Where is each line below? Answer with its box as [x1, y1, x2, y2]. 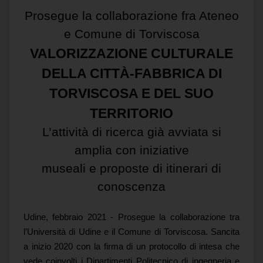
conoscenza [97, 180, 166, 194]
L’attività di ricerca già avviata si [42, 125, 221, 139]
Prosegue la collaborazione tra [117, 213, 240, 222]
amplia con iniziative [74, 143, 189, 157]
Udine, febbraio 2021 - [23, 213, 118, 222]
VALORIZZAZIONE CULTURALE [30, 46, 233, 61]
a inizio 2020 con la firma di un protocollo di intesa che [23, 242, 240, 251]
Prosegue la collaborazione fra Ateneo [24, 9, 239, 23]
